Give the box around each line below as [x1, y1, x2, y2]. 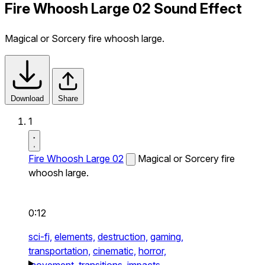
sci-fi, [28, 230, 52, 243]
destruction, [98, 230, 148, 243]
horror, [138, 244, 166, 257]
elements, [54, 230, 95, 243]
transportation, [28, 244, 91, 257]
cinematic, [93, 244, 136, 257]
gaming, [150, 230, 183, 243]
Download [11, 93, 44, 103]
